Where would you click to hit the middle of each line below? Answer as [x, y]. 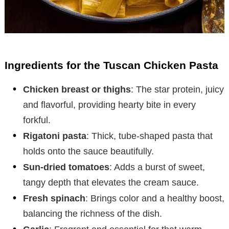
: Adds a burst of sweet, [157, 167]
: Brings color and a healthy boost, [155, 198]
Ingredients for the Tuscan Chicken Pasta [111, 65]
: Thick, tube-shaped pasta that [150, 136]
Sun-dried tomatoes [66, 167]
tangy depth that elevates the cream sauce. [111, 182]
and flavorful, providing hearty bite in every [109, 105]
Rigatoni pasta [55, 136]
